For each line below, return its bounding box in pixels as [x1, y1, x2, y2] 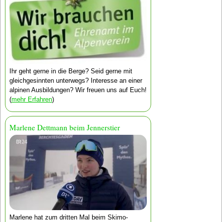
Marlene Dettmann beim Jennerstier [9, 122, 120, 133]
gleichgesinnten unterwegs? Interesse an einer [9, 77, 142, 85]
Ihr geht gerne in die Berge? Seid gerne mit [9, 67, 132, 75]
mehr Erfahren [11, 96, 52, 104]
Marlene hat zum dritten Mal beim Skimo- [9, 213, 128, 221]
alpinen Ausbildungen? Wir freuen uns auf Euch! [9, 86, 147, 94]
